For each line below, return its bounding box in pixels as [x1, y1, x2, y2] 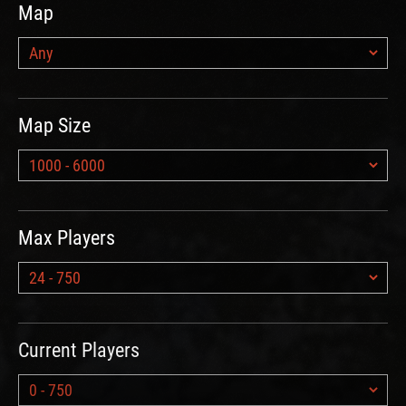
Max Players [18, 227, 115, 250]
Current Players [18, 339, 140, 362]
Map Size [18, 114, 91, 138]
